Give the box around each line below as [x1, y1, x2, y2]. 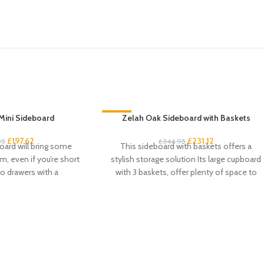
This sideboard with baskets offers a [120, 141, 252, 151]
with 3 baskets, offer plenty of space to [115, 167, 257, 177]
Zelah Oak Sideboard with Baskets [121, 113, 250, 123]
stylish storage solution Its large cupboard [111, 154, 262, 164]
